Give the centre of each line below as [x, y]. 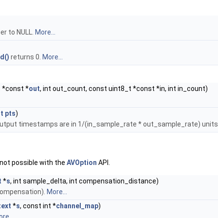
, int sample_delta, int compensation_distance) [84, 181]
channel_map [77, 206]
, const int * [38, 206]
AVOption [82, 163]
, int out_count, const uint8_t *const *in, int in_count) [124, 89]
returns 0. [26, 57]
